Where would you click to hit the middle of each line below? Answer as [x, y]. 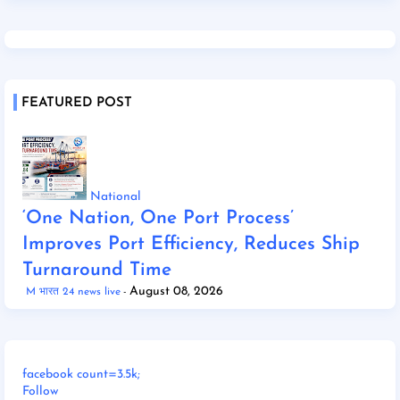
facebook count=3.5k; [81, 374]
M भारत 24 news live [73, 292]
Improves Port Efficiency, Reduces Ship [191, 244]
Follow [40, 391]
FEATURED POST [77, 103]
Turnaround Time [97, 270]
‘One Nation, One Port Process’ [158, 218]
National [116, 196]
